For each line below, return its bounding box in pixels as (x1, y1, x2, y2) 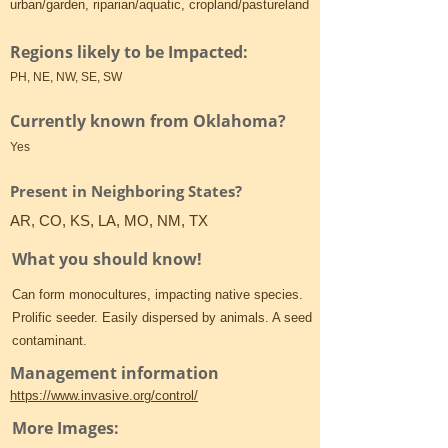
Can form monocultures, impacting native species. (12, 287, 303, 302)
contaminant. (12, 333, 87, 348)
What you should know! (12, 248, 202, 270)
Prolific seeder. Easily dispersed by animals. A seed (12, 310, 312, 325)
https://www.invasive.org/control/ (10, 388, 198, 403)
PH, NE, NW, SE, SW (10, 70, 122, 84)
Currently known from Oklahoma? (10, 110, 286, 132)
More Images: (12, 417, 119, 439)
